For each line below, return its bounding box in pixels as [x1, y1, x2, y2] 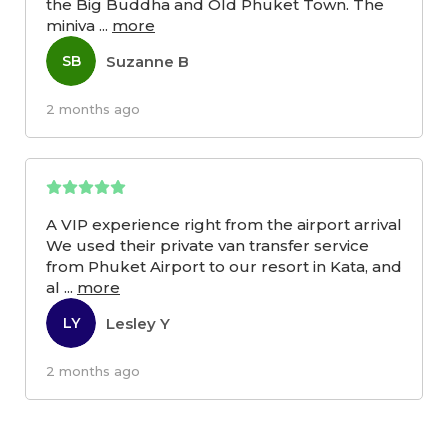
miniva [46, 16, 95, 36]
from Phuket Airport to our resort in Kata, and [46, 257, 402, 277]
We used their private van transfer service [46, 236, 369, 256]
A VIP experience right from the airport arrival [46, 215, 402, 235]
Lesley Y [106, 313, 170, 333]
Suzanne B [106, 51, 189, 71]
